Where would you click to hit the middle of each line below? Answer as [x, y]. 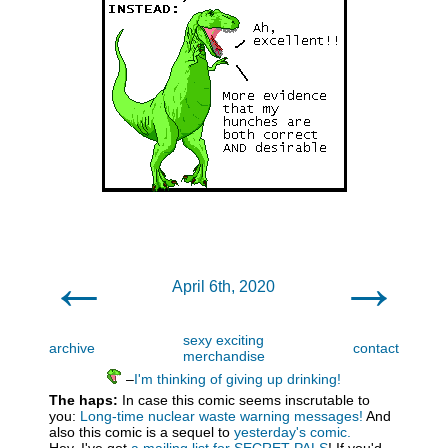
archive [72, 348]
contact [376, 348]
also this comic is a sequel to [141, 432]
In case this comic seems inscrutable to [244, 400]
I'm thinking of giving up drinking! [237, 379]
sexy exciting [223, 340]
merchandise [223, 356]
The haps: [83, 400]
